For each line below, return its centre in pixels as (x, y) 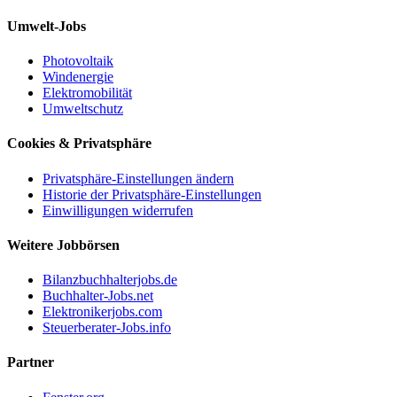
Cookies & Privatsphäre (79, 144)
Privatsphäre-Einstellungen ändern (138, 178)
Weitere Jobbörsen (63, 245)
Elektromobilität (87, 93)
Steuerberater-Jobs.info (107, 328)
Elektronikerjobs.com (102, 312)
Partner (31, 362)
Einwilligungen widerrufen (118, 210)
